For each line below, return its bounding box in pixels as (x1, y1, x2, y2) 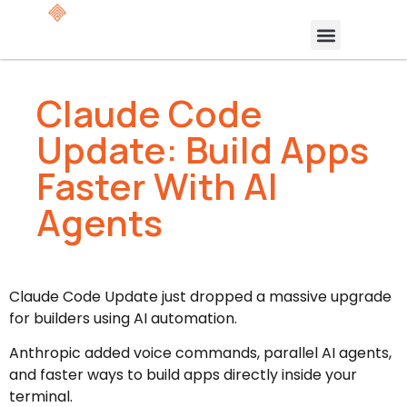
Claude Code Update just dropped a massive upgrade (9, 286, 392, 307)
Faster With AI (36, 161, 278, 211)
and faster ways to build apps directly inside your (9, 364, 357, 386)
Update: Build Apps (36, 124, 369, 174)
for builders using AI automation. (9, 308, 237, 329)
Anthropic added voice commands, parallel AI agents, (9, 342, 392, 364)
